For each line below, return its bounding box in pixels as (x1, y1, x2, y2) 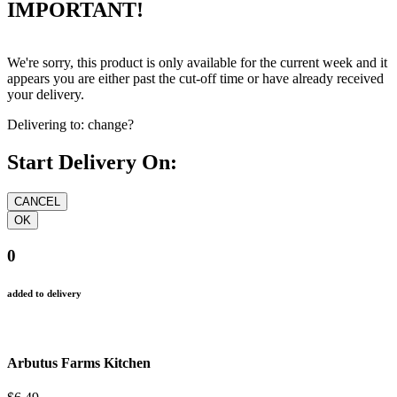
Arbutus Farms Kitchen (7, 355, 151, 371)
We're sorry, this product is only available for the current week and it (7, 55, 387, 71)
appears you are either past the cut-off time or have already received (7, 71, 384, 87)
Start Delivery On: (7, 151, 177, 175)
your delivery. (7, 87, 84, 103)
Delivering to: (7, 117, 84, 133)
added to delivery (7, 287, 82, 299)
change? (88, 117, 134, 133)
